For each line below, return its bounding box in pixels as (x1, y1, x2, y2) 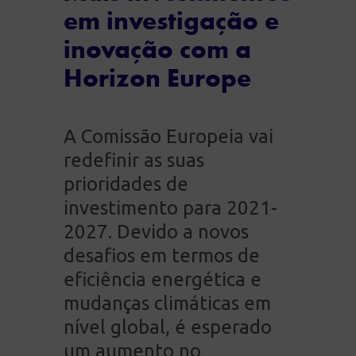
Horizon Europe (64, 60, 251, 93)
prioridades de (64, 172, 188, 195)
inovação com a (64, 31, 251, 64)
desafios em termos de (64, 244, 260, 266)
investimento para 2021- (64, 196, 277, 219)
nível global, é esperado (64, 315, 272, 338)
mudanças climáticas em (64, 292, 271, 314)
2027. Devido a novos (64, 220, 249, 242)
